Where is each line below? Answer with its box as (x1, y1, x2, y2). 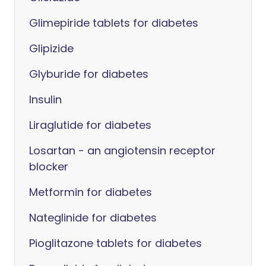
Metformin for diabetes (29, 185, 152, 199)
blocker (29, 159, 68, 174)
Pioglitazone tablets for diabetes (29, 236, 202, 251)
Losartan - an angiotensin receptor (29, 143, 216, 158)
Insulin (29, 92, 62, 107)
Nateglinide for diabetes (29, 210, 157, 225)
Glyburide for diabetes (29, 66, 148, 81)
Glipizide (29, 41, 74, 56)
